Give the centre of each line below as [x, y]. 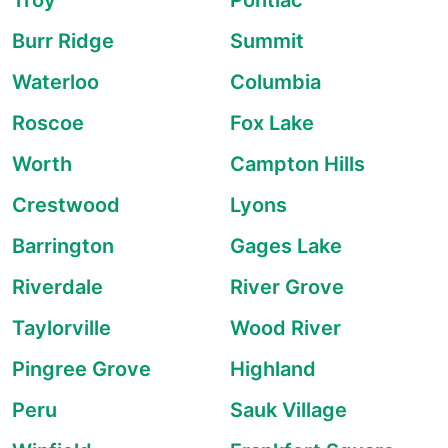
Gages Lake [286, 246]
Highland [273, 369]
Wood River [285, 328]
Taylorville [61, 328]
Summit [267, 41]
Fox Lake [272, 123]
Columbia [275, 82]
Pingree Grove [81, 369]
